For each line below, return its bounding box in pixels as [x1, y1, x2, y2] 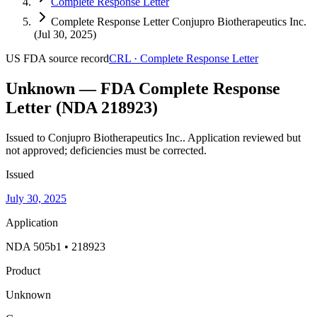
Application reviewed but [188, 131, 301, 144]
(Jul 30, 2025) [34, 28, 96, 40]
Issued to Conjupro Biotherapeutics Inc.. [6, 131, 188, 144]
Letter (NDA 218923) [6, 98, 158, 117]
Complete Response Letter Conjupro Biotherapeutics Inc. [51, 16, 306, 28]
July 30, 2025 [6, 192, 67, 204]
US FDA [6, 52, 46, 64]
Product [6, 264, 40, 277]
